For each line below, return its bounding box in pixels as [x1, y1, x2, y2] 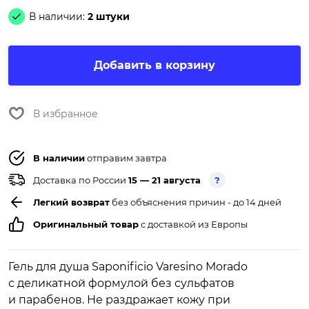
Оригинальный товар [33, 219, 139, 230]
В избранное [33, 108, 98, 121]
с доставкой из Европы [139, 219, 248, 230]
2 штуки [88, 10, 130, 23]
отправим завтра [85, 152, 167, 164]
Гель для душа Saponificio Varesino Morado [8, 260, 248, 274]
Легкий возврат [33, 197, 110, 208]
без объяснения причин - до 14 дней [110, 197, 281, 208]
